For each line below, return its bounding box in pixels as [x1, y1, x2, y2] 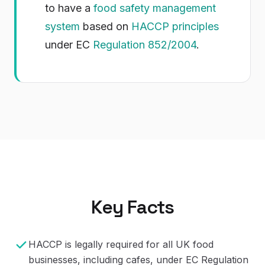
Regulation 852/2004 [93, 38, 196, 51]
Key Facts [91, 195, 174, 219]
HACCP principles [131, 20, 219, 33]
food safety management [93, 1, 216, 14]
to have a [45, 1, 93, 14]
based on [80, 20, 131, 33]
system [45, 20, 80, 33]
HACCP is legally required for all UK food [28, 238, 214, 250]
